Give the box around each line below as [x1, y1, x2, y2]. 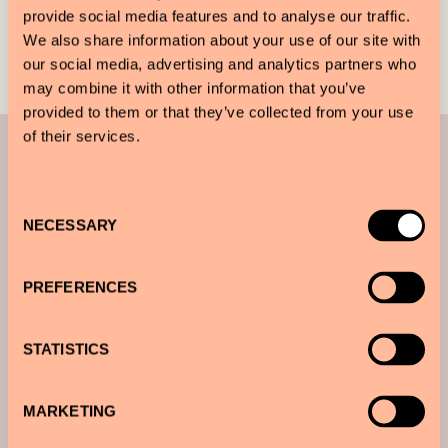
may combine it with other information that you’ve [23, 79, 366, 97]
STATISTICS [23, 340, 109, 358]
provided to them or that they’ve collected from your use [23, 103, 413, 121]
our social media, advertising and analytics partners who [23, 55, 416, 73]
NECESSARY [23, 216, 117, 234]
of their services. [23, 127, 140, 145]
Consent [7, 196, 63, 214]
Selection [7, 220, 68, 238]
